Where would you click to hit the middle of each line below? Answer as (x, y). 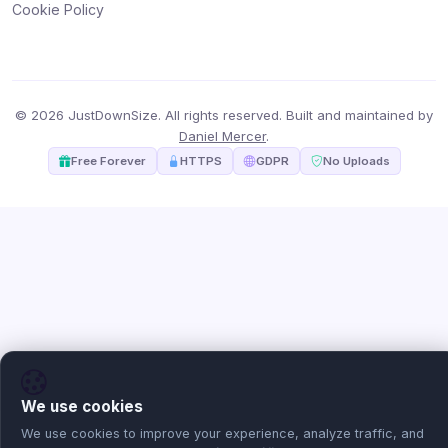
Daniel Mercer (222, 136)
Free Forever (108, 161)
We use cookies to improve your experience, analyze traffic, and (222, 433)
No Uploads (356, 161)
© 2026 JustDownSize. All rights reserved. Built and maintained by (224, 115)
